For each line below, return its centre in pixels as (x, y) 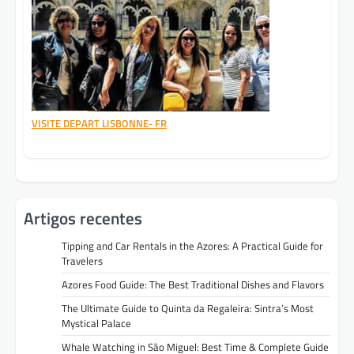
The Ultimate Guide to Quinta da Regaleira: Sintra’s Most (188, 309)
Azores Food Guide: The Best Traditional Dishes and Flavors (193, 285)
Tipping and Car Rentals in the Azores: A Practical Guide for (192, 246)
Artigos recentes (83, 218)
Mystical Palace (96, 324)
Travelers (82, 261)
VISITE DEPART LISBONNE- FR (99, 123)
